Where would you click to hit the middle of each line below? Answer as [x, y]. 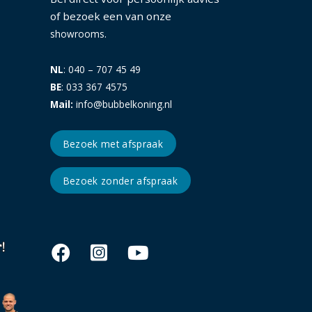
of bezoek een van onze [110, 16]
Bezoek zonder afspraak [120, 180]
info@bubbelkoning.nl [122, 104]
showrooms [77, 34]
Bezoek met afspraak [113, 143]
